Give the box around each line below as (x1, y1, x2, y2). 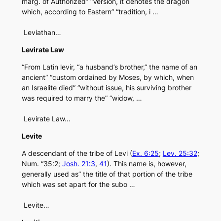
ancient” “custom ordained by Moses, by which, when (21, 73, 194, 82)
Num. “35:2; (21, 159, 62, 168)
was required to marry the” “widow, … (21, 94, 142, 103)
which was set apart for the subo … (21, 180, 135, 189)
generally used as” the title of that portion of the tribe (21, 170, 192, 179)
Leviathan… (21, 28, 61, 37)
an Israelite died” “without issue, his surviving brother (21, 83, 191, 92)
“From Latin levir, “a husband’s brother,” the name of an (21, 63, 197, 72)
